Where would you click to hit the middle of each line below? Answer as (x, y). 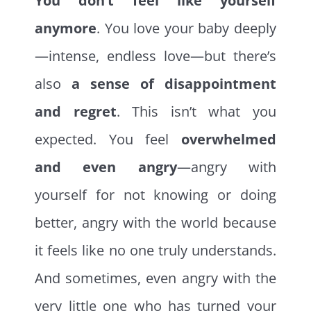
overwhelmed (228, 139)
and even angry (106, 167)
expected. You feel (108, 139)
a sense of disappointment (174, 83)
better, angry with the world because (155, 222)
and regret (76, 111)
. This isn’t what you (196, 111)
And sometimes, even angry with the (155, 278)
